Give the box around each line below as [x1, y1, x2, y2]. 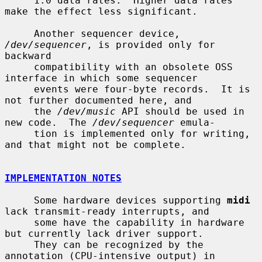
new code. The [5, 116, 92, 128]
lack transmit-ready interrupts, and [5, 205, 209, 217]
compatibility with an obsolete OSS [5, 61, 34, 73]
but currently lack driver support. [5, 227, 204, 239]
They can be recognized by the [5, 239, 34, 250]
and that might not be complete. [5, 139, 186, 150]
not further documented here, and [5, 94, 192, 106]
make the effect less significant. [5, 5, 198, 17]
